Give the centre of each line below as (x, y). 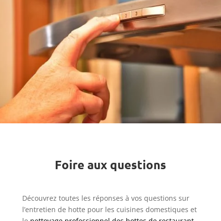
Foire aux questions (110, 165)
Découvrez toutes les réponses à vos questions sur (106, 198)
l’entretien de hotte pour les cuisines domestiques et (109, 210)
